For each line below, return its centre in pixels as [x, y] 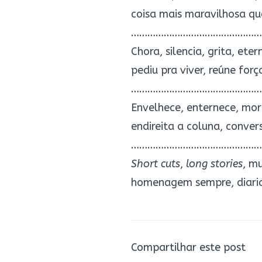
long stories [214, 164]
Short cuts [156, 164]
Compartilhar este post [188, 247]
